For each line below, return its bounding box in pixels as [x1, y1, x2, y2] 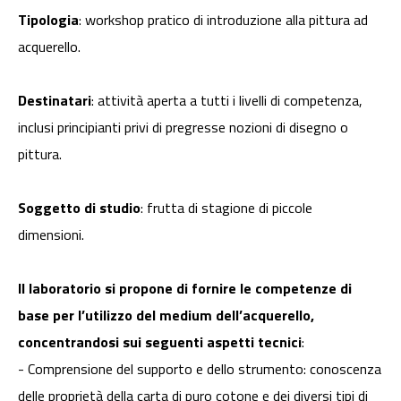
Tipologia [18, 9, 79, 31]
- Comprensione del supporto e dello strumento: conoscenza [18, 358, 381, 380]
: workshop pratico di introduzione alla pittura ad [79, 9, 368, 31]
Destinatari [18, 90, 91, 112]
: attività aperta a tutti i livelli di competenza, [91, 90, 363, 112]
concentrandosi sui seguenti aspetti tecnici [18, 331, 302, 354]
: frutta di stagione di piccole [141, 197, 312, 219]
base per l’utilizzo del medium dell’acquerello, [18, 304, 314, 327]
